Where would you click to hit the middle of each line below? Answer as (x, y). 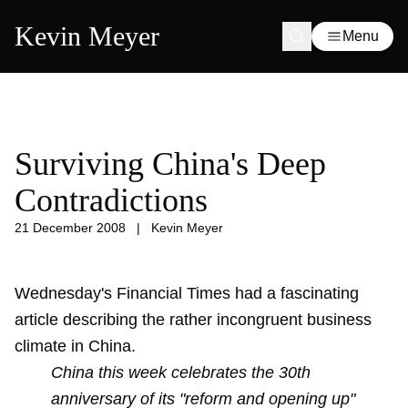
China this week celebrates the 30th (181, 372)
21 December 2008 (70, 228)
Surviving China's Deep (170, 164)
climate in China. (75, 346)
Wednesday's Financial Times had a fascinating (187, 293)
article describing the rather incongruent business (193, 320)
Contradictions (111, 200)
